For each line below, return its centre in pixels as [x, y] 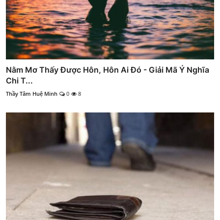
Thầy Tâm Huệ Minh [32, 94]
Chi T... [19, 81]
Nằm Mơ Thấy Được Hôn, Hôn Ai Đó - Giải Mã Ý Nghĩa [108, 70]
